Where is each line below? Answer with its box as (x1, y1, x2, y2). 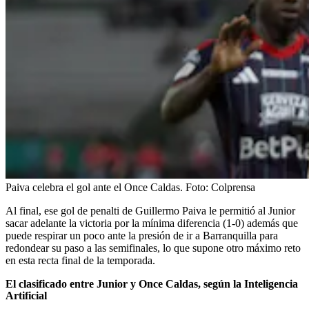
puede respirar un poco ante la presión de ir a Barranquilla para (6, 230, 278, 242)
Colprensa (211, 181, 255, 194)
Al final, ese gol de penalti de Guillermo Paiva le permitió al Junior (6, 205, 295, 217)
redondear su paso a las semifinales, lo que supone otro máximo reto (6, 242, 301, 255)
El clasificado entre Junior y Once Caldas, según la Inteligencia (6, 278, 298, 290)
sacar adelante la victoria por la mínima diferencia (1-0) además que (6, 217, 298, 230)
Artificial (6, 290, 47, 302)
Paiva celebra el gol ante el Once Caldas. (6, 181, 183, 194)
